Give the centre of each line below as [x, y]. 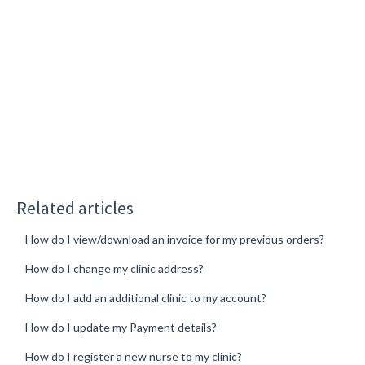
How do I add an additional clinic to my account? [145, 297]
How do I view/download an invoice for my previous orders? [174, 239]
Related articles [75, 207]
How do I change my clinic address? [114, 268]
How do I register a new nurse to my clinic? [133, 356]
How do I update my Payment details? [121, 327]
